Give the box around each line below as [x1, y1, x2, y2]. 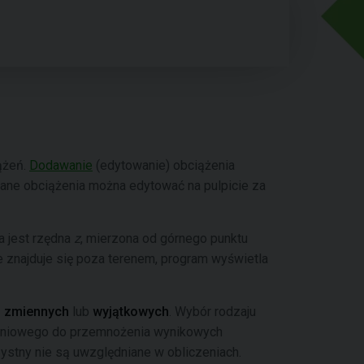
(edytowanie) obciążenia [93, 158, 235, 173]
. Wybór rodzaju [169, 304, 256, 319]
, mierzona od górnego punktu [80, 231, 248, 246]
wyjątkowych [89, 304, 169, 319]
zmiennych [4, 304, 72, 319]
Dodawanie [29, 158, 93, 173]
